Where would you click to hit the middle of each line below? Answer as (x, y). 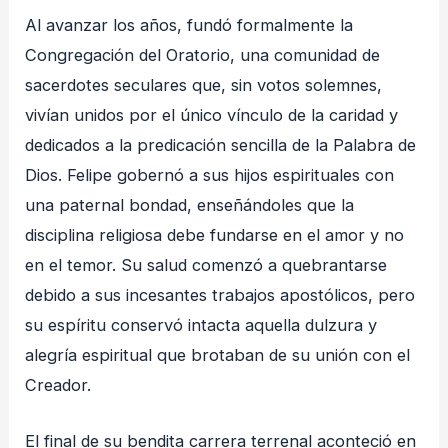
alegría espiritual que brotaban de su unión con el (218, 355)
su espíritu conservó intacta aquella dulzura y (201, 325)
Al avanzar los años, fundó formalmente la (189, 25)
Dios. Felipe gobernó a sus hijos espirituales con (210, 175)
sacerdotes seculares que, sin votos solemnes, (204, 85)
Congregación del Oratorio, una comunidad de (203, 55)
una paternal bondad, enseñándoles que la (190, 205)
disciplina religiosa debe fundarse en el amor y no (215, 235)
